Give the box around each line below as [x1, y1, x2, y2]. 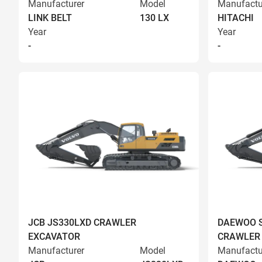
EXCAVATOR [28, 231, 80, 242]
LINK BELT [28, 12, 72, 23]
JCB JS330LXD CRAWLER [28, 217, 136, 228]
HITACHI [218, 12, 254, 23]
